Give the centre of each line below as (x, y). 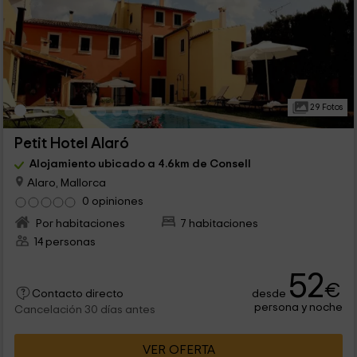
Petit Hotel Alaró (71, 143)
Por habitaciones (79, 223)
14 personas (64, 241)
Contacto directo (77, 294)
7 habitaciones (220, 223)
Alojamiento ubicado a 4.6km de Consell (140, 163)
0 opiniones (112, 201)
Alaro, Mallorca (65, 182)
